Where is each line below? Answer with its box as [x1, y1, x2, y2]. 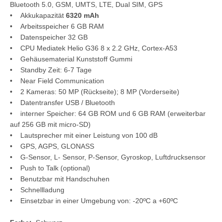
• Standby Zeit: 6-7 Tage [10, 65, 92, 74]
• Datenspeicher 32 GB [10, 33, 88, 41]
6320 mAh [66, 11, 99, 19]
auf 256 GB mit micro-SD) [10, 120, 91, 128]
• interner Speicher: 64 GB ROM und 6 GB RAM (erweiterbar [10, 109, 206, 117]
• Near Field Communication [10, 76, 104, 85]
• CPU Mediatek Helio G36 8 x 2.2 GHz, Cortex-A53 [10, 44, 177, 52]
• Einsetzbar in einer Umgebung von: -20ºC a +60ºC [10, 196, 178, 205]
